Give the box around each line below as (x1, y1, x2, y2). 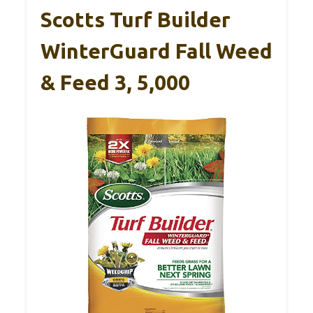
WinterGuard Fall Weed (41, 38, 272, 63)
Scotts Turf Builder (41, 7, 231, 31)
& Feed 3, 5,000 (41, 70, 190, 94)
